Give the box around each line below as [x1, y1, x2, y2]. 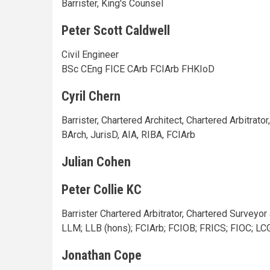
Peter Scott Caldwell [61, 22, 170, 38]
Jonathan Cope [61, 247, 142, 263]
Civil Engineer [61, 48, 119, 60]
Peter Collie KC [61, 181, 142, 197]
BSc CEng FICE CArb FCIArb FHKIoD [61, 63, 215, 75]
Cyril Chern [61, 88, 121, 104]
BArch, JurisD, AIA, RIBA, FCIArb [61, 128, 195, 140]
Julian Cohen [61, 154, 131, 169]
